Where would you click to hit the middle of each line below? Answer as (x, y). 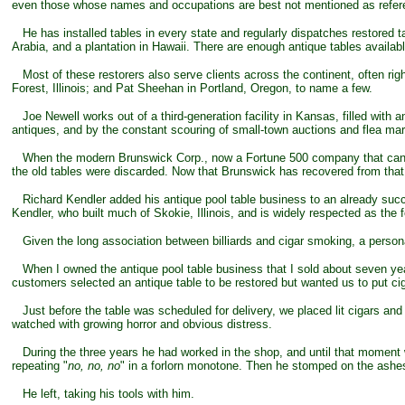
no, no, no (94, 366)
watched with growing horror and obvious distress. (142, 324)
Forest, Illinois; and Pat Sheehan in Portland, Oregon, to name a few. (192, 88)
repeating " (40, 366)
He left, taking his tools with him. (103, 394)
